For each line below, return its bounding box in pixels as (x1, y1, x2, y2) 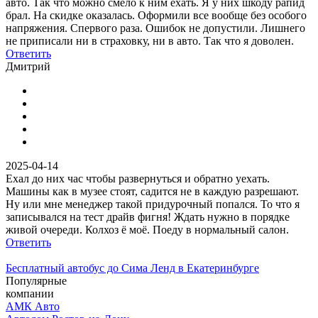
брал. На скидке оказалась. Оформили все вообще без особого (6, 9, 307, 21)
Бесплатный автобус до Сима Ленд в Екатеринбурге (6, 261, 259, 274)
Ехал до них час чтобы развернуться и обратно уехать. (6, 172, 270, 185)
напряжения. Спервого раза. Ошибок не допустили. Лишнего (6, 21, 305, 34)
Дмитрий (6, 60, 50, 72)
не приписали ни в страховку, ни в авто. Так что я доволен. (6, 34, 294, 47)
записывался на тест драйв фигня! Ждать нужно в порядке (6, 210, 290, 223)
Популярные (6, 274, 67, 287)
